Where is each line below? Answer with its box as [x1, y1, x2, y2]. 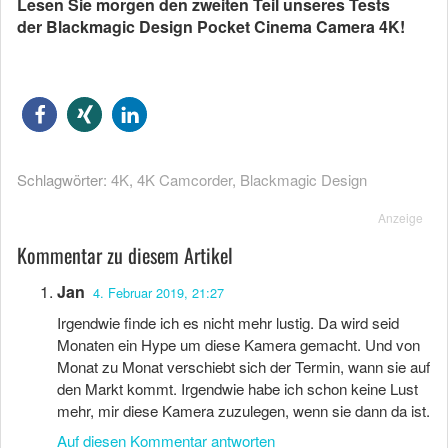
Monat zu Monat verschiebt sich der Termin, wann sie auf [57, 356, 430, 377]
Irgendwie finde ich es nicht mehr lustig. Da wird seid [57, 312, 399, 333]
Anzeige [378, 209, 423, 226]
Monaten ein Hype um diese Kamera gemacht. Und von [57, 334, 420, 355]
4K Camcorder [137, 169, 232, 190]
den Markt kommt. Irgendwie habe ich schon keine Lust [57, 378, 418, 399]
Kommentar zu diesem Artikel [17, 240, 233, 270]
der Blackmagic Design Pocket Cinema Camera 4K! [17, 15, 405, 38]
